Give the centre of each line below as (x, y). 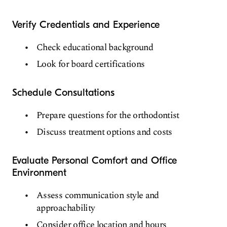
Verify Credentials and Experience (86, 24)
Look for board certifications (91, 64)
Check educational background (95, 47)
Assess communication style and (98, 195)
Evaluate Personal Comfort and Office (94, 160)
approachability (66, 208)
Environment (39, 172)
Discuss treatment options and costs (104, 132)
